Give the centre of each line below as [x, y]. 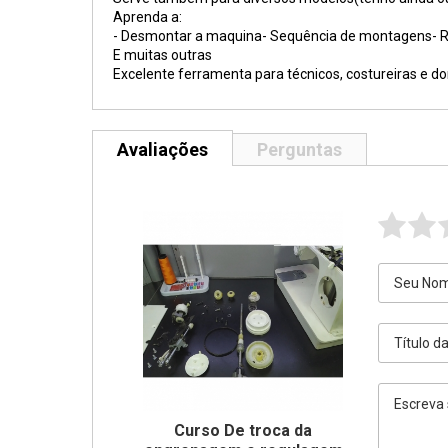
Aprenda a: [147, 17]
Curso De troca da [243, 430]
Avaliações [162, 149]
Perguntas [299, 149]
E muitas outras [162, 55]
